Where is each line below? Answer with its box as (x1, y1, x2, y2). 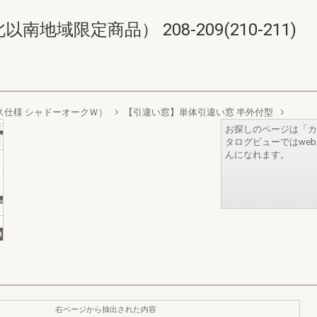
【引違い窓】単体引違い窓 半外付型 (124, 107, 273, 117)
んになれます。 (225, 149, 289, 160)
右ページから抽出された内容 (55, 304, 156, 314)
